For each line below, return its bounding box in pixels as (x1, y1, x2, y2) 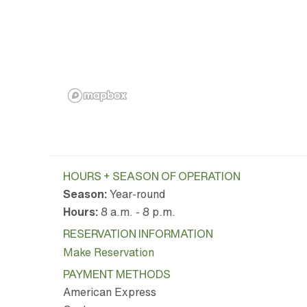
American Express (63, 284, 156, 301)
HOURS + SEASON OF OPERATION (63, 168, 241, 184)
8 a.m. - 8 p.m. (98, 204, 175, 221)
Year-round (107, 186, 165, 203)
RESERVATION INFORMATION (63, 225, 213, 243)
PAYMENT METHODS (63, 265, 171, 282)
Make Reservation (63, 243, 154, 260)
